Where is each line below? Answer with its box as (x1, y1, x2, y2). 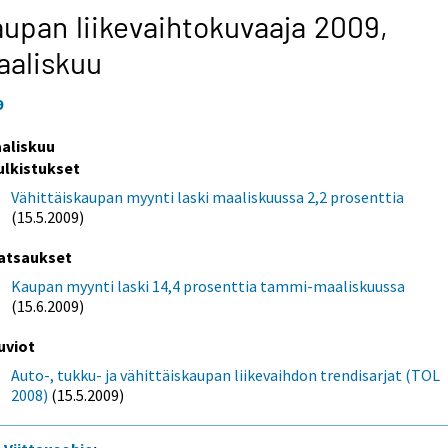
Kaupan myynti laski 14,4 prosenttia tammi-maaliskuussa (11, 275, 406, 296)
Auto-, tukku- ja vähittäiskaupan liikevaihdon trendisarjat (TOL (11, 365, 441, 386)
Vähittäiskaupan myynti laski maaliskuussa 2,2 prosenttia (11, 186, 405, 207)
